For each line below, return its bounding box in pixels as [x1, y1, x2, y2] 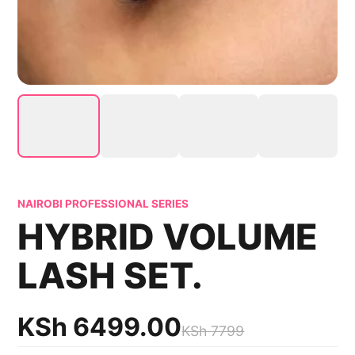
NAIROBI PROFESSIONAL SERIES [17, 197, 189, 211]
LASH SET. [17, 254, 204, 298]
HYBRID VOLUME [17, 216, 319, 259]
